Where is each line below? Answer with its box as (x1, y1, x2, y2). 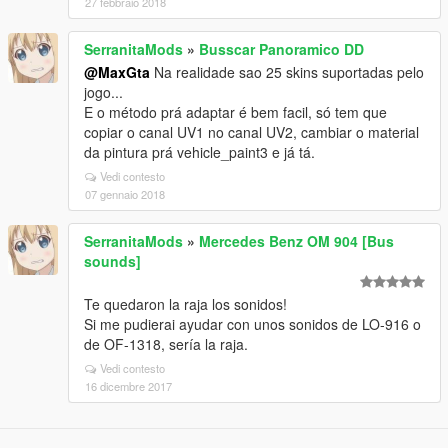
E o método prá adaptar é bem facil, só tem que (84, 102, 387, 122)
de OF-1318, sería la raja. (84, 334, 248, 354)
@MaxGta (84, 62, 150, 82)
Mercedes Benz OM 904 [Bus (199, 231, 394, 251)
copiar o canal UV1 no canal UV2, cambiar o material (84, 122, 419, 142)
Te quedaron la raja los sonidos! (84, 294, 287, 314)
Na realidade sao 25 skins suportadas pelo (150, 62, 424, 82)
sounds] (84, 251, 141, 271)
